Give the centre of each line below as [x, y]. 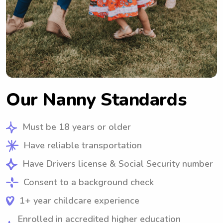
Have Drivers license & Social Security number [118, 164]
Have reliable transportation [83, 146]
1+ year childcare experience [79, 201]
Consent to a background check [89, 182]
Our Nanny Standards [96, 100]
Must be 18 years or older [77, 127]
